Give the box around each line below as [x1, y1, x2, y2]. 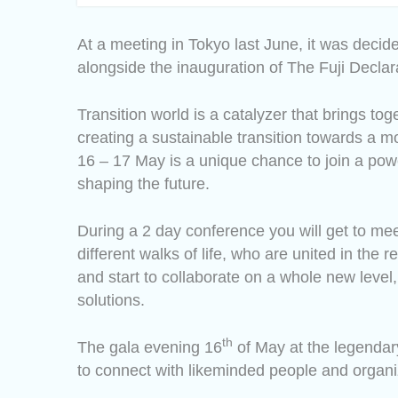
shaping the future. [77, 175, 214, 193]
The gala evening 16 [77, 338, 222, 356]
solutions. [77, 291, 145, 309]
